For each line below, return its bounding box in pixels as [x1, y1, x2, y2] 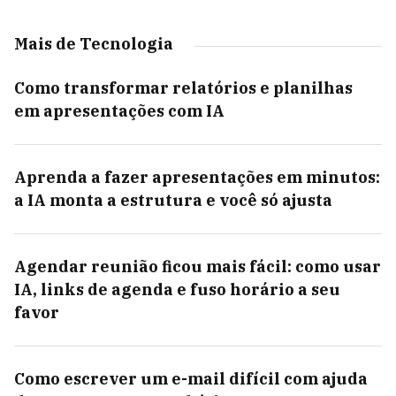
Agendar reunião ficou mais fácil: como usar [14, 256, 381, 277]
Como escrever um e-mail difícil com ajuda [14, 369, 368, 389]
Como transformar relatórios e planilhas [14, 78, 353, 98]
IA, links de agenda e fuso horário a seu [14, 279, 340, 300]
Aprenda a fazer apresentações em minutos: [14, 167, 380, 187]
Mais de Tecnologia [14, 34, 173, 54]
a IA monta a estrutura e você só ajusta [14, 190, 332, 210]
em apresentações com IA [14, 101, 225, 121]
